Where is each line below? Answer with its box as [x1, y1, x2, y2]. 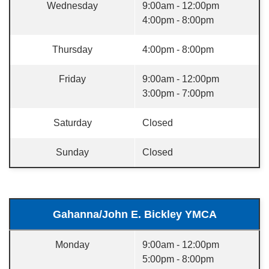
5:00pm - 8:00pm [142, 254, 216, 264]
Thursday [52, 44, 92, 55]
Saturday [53, 118, 92, 128]
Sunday [56, 147, 89, 157]
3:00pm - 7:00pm [142, 88, 216, 98]
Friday [59, 74, 86, 84]
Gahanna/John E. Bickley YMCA [52, 208, 217, 220]
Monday [55, 240, 89, 250]
